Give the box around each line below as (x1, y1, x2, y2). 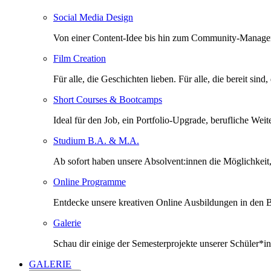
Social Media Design (53, 11, 133, 22)
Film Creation (53, 53, 106, 64)
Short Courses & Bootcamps (53, 94, 162, 105)
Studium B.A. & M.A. (53, 135, 139, 146)
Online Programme (53, 176, 126, 187)
